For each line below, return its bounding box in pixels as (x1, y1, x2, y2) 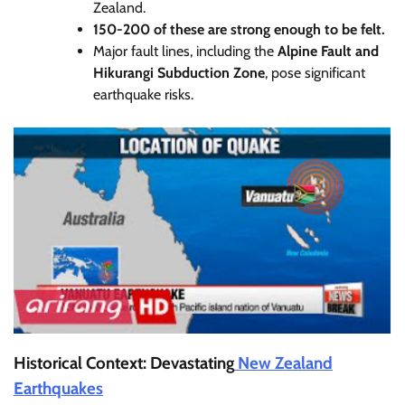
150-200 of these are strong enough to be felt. (93, 20, 385, 38)
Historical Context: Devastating (14, 352, 234, 373)
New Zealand (234, 352, 333, 373)
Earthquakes (14, 377, 103, 399)
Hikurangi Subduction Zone (93, 63, 265, 81)
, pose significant (265, 63, 365, 81)
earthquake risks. (93, 85, 193, 103)
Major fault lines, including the (93, 42, 278, 60)
